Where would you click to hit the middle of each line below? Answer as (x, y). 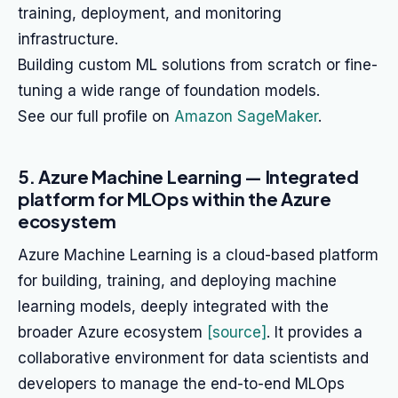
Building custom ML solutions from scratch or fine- (198, 65)
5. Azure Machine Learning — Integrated (188, 176)
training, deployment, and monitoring (150, 13)
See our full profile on (96, 116)
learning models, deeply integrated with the (173, 306)
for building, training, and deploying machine (177, 281)
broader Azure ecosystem (112, 332)
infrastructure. (68, 39)
